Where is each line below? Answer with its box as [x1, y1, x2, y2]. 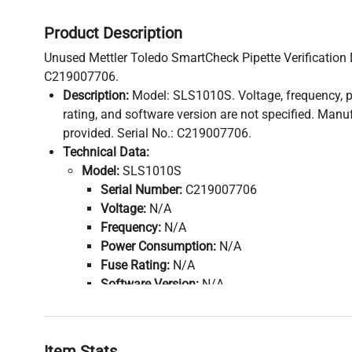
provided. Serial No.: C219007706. [63, 125, 251, 141]
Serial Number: [101, 181, 182, 197]
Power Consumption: [101, 238, 216, 254]
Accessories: [63, 332, 132, 348]
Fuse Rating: [101, 257, 170, 273]
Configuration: [101, 295, 179, 310]
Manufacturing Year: [101, 313, 214, 329]
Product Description [44, 23, 182, 42]
